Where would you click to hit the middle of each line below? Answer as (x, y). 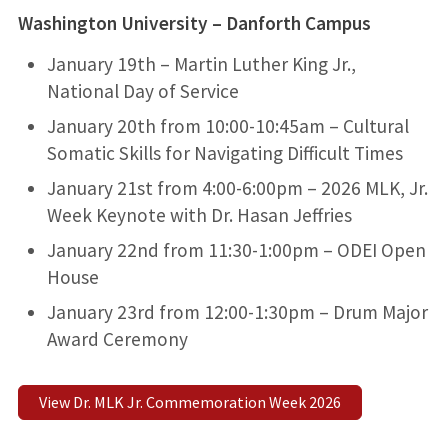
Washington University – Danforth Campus (194, 23)
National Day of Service (142, 91)
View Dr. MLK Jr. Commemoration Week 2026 (189, 402)
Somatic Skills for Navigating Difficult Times (224, 153)
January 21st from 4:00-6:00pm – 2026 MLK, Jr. (237, 188)
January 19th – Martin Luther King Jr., (201, 64)
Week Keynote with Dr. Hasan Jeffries (199, 215)
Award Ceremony (117, 339)
